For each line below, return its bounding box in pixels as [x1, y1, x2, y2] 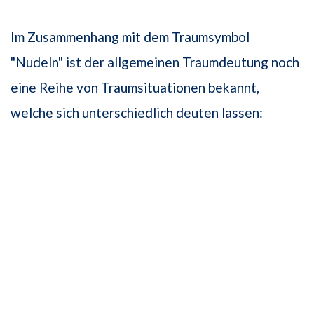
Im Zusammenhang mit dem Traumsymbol [11, 29, 250, 46]
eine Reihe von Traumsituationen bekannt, [11, 79, 259, 96]
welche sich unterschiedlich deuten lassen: [11, 104, 263, 121]
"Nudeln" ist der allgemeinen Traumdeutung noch [11, 54, 299, 71]
